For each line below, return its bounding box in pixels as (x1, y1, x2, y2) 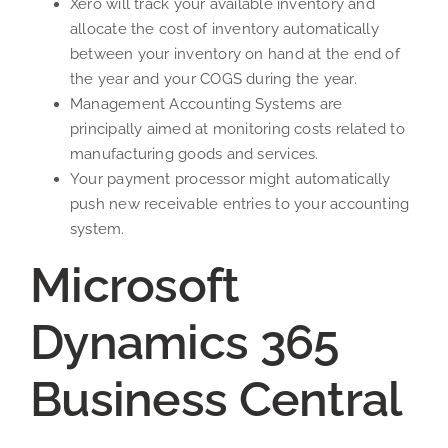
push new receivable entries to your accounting (70, 195, 410, 213)
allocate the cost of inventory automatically (70, 20, 379, 38)
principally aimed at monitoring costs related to (70, 120, 405, 138)
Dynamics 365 (30, 314, 339, 370)
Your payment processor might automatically (70, 170, 391, 188)
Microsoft (30, 257, 240, 313)
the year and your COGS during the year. (70, 70, 357, 88)
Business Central (30, 371, 402, 427)
